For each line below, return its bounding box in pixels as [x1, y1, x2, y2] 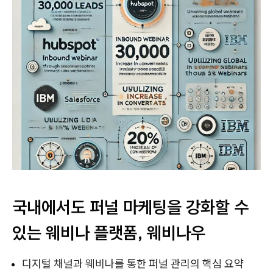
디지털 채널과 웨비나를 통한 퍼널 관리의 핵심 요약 [22, 257, 244, 271]
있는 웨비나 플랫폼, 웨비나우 [12, 221, 205, 244]
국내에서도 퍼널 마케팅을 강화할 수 [12, 196, 249, 219]
